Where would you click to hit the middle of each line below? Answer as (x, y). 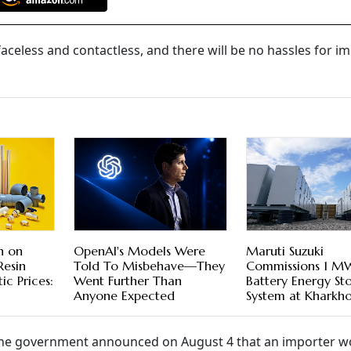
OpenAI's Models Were (139, 251)
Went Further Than (127, 281)
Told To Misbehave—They (149, 266)
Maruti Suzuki (285, 251)
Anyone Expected (124, 296)
